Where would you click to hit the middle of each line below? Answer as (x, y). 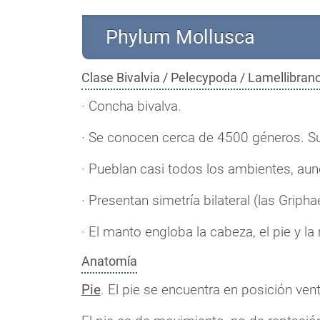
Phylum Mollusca (181, 37)
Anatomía (109, 261)
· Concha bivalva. (131, 106)
